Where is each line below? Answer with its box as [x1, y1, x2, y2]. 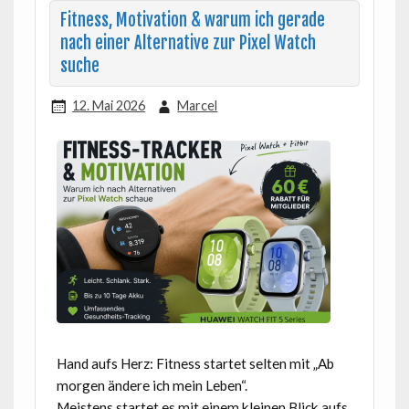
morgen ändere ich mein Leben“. [56, 377, 247, 394]
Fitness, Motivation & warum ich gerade [60, 10, 326, 32]
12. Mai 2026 [72, 97, 146, 113]
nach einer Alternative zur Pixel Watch [60, 33, 317, 55]
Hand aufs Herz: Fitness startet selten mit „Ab [56, 355, 334, 372]
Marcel [177, 97, 218, 113]
